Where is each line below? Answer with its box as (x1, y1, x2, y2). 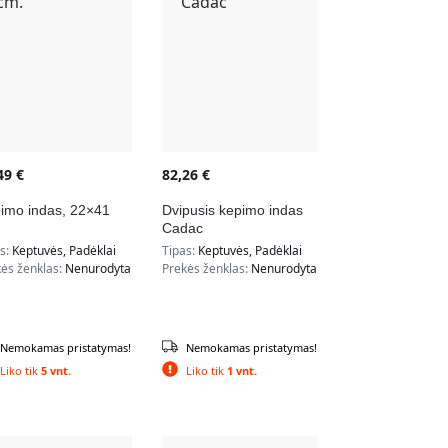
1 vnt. (226, 362, 257, 378)
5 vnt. (41, 362, 72, 378)
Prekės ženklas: (161, 259, 251, 277)
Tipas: (161, 241, 198, 259)
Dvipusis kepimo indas (161, 201, 303, 218)
